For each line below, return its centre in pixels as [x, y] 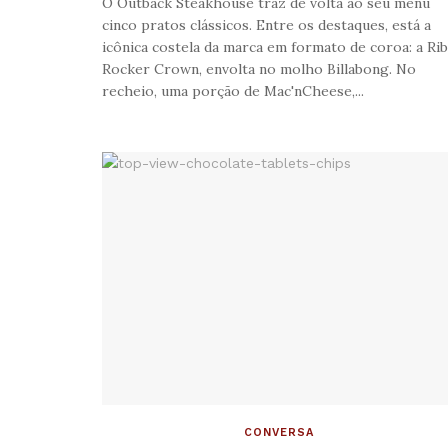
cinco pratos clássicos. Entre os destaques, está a [266, 24]
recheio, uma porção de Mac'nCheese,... [233, 90]
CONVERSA [278, 432]
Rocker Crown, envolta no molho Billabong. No [259, 68]
